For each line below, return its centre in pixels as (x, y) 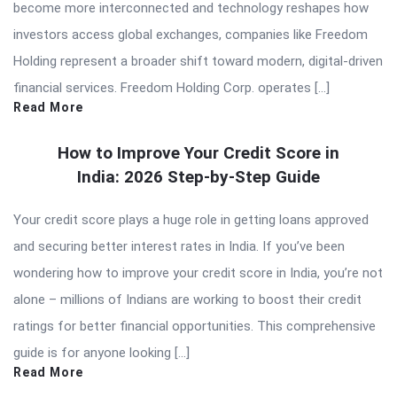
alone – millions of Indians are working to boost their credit (187, 299)
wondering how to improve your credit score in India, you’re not (198, 272)
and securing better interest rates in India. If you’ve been (179, 246)
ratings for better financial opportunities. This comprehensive (195, 326)
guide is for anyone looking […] (101, 352)
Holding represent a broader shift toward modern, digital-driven (198, 61)
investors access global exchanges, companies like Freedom (191, 34)
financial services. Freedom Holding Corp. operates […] (171, 87)
